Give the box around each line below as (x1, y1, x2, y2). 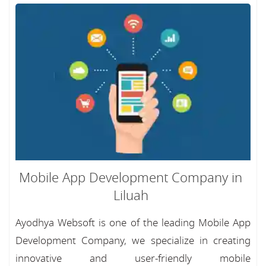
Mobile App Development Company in (19, 169, 242, 188)
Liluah (113, 186, 148, 205)
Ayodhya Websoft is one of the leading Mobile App (15, 216, 251, 230)
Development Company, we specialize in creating (15, 233, 251, 248)
